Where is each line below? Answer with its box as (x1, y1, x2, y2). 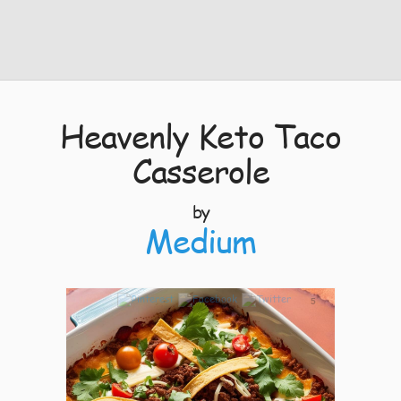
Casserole (132, 148, 269, 193)
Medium (145, 218, 256, 263)
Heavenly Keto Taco (60, 113, 341, 158)
